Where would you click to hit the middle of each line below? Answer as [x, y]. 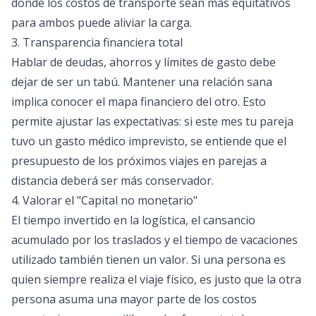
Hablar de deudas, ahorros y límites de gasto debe [144, 62]
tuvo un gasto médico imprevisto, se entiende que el [149, 141]
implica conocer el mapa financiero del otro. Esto [139, 102]
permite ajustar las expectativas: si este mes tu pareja [152, 121]
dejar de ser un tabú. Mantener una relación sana [142, 82]
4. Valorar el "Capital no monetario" [104, 200]
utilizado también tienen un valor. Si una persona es [148, 260]
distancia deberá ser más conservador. [113, 181]
